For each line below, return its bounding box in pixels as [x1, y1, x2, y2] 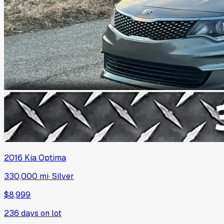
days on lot [19, 207, 61, 218]
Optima [38, 152, 66, 163]
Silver [52, 170, 74, 181]
